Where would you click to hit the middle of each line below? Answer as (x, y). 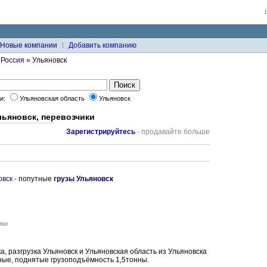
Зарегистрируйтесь (101, 132)
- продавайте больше (173, 132)
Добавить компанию (103, 45)
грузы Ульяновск (83, 179)
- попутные (33, 179)
